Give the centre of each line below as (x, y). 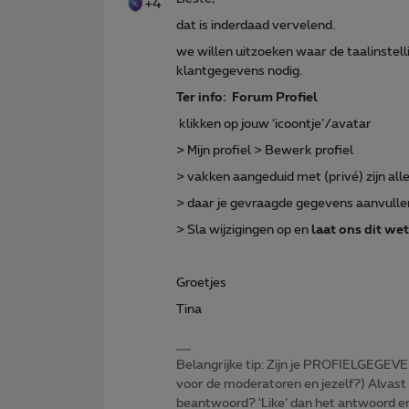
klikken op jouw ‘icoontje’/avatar (274, 124)
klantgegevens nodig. (239, 71)
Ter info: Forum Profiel (247, 97)
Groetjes (201, 283)
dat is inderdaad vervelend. (256, 25)
